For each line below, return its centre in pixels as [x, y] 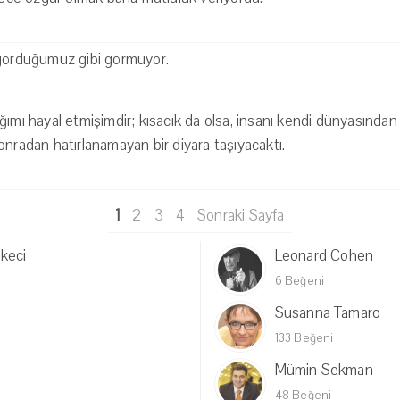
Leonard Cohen [324, 256]
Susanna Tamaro [328, 313]
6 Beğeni [300, 281]
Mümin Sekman [324, 370]
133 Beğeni [304, 338]
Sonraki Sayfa [241, 216]
